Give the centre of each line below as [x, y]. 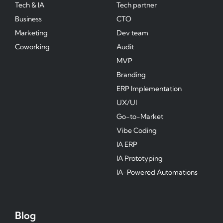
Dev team [132, 33]
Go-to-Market [140, 116]
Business [28, 19]
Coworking [32, 47]
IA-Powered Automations [157, 172]
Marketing [31, 33]
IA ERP [127, 144]
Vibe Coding [137, 130]
